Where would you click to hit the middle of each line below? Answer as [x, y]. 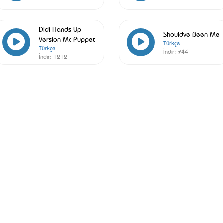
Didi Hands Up [60, 29]
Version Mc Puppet [66, 39]
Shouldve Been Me [191, 34]
